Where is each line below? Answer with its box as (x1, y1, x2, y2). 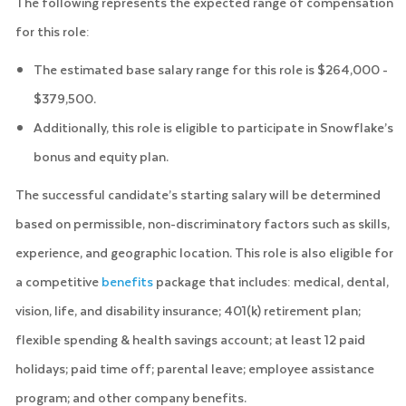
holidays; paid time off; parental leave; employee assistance (14, 357, 374, 379)
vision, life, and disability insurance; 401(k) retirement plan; (14, 299, 361, 321)
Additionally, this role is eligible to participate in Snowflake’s (33, 116, 393, 138)
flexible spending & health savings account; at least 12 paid (14, 328, 365, 350)
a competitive (14, 270, 101, 292)
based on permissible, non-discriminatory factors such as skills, (14, 212, 390, 234)
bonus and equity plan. (33, 145, 169, 167)
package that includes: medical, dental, (152, 270, 389, 292)
